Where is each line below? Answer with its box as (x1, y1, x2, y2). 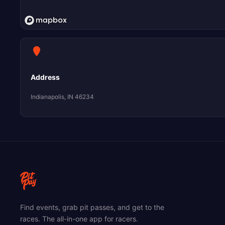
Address (31, 73, 60, 82)
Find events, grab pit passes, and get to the (20, 203, 164, 212)
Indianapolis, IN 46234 (31, 93, 94, 101)
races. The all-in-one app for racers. (20, 214, 138, 223)
